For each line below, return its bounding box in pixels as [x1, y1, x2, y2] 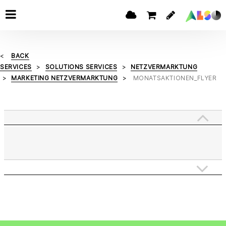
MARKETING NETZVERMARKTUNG [11, 74, 118, 82]
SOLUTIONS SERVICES [45, 63, 118, 71]
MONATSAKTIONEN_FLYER [133, 74, 217, 82]
